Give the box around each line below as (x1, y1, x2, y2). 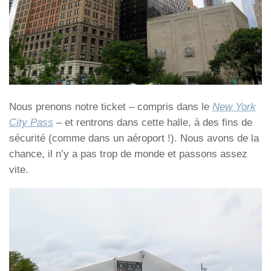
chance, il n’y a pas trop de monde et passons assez (9, 148, 247, 160)
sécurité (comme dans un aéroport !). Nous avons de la (9, 132, 259, 145)
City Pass (9, 117, 53, 129)
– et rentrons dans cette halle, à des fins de (53, 117, 252, 129)
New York (212, 101, 256, 113)
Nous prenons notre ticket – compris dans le (9, 101, 212, 113)
